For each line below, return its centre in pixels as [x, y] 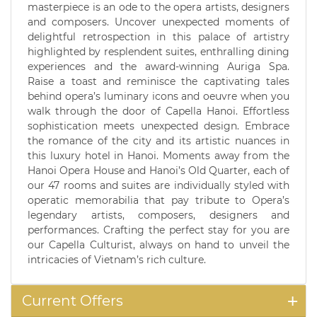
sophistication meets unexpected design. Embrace [158, 126]
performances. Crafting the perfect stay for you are [158, 230]
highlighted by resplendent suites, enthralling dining [158, 52]
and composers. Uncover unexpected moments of [158, 22]
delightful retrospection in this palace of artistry [158, 37]
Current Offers [73, 301]
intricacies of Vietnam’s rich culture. [117, 260]
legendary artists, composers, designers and [158, 215]
